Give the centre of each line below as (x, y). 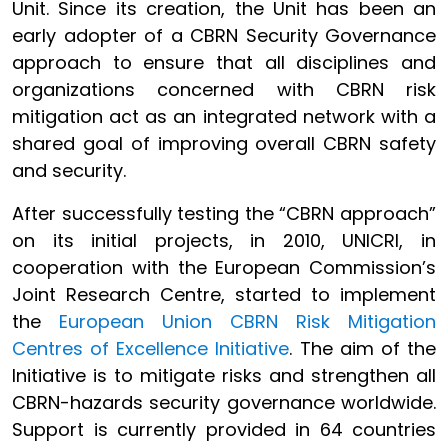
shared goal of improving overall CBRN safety (224, 143)
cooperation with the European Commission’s (224, 267)
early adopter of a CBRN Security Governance (224, 35)
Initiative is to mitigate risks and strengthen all (224, 375)
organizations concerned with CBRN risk (224, 89)
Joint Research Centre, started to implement (224, 294)
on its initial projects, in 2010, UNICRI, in (224, 240)
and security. (69, 170)
